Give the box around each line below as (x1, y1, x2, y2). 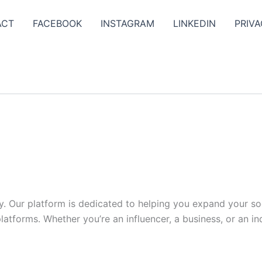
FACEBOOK (33, 18, 82, 29)
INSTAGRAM (101, 18, 154, 29)
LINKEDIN (173, 18, 216, 29)
